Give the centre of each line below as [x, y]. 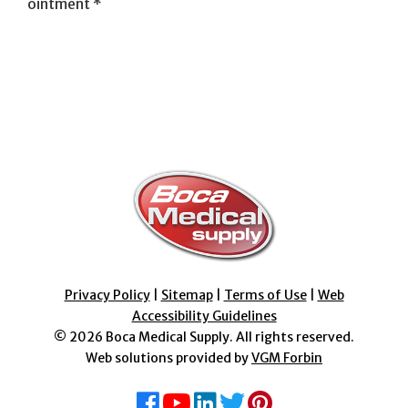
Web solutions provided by [168, 357]
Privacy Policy [107, 295]
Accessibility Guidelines [204, 316]
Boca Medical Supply [168, 337]
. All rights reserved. [292, 337]
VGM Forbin [287, 357]
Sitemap [187, 295]
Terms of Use [265, 295]
